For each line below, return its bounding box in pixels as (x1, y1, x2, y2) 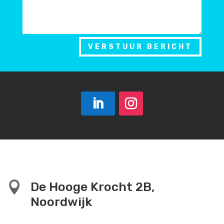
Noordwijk (30, 194, 92, 209)
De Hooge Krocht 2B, (30, 179, 155, 194)
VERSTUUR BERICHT (88, 42, 193, 51)
